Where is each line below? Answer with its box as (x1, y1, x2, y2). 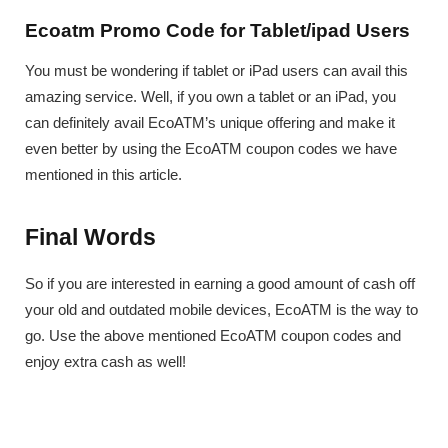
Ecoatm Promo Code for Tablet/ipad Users (25, 20, 410, 42)
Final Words (25, 223, 156, 250)
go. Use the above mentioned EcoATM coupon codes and (25, 326, 401, 344)
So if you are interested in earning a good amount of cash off (25, 274, 415, 292)
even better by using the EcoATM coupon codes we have (25, 140, 397, 158)
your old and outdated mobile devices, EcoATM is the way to (25, 300, 418, 318)
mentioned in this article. (25, 166, 182, 184)
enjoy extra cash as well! (25, 352, 186, 370)
